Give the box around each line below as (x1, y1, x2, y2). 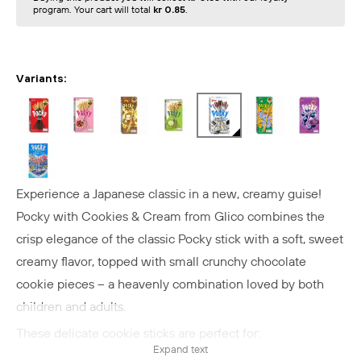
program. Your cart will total (33, 4, 153, 16)
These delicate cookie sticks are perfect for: (16, 326, 260, 342)
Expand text (153, 343, 208, 356)
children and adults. (16, 299, 126, 315)
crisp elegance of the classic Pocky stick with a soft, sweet (16, 231, 343, 247)
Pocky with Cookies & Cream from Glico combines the (16, 209, 325, 225)
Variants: (16, 72, 67, 85)
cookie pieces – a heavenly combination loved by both (16, 276, 324, 293)
